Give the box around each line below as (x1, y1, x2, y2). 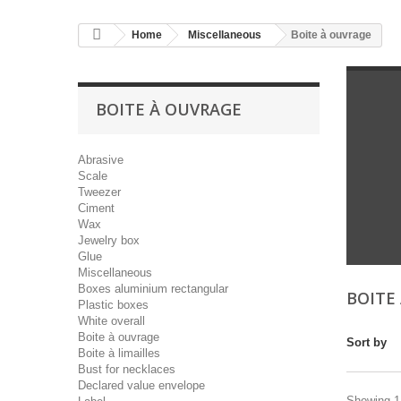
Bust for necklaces (78, 363, 175, 376)
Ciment (78, 201, 115, 215)
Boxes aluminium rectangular (78, 282, 228, 295)
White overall (78, 314, 145, 328)
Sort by (346, 336, 387, 349)
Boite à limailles (78, 346, 160, 360)
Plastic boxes (78, 298, 149, 311)
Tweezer (78, 185, 121, 199)
